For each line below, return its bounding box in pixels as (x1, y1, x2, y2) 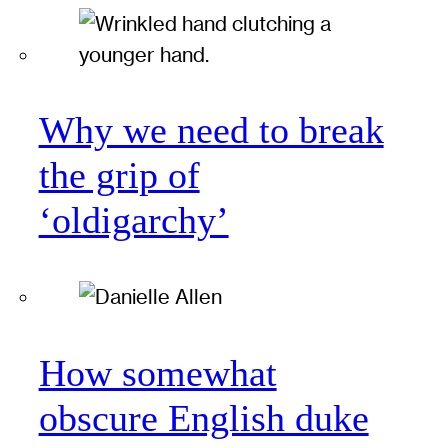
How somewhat (38, 351, 277, 394)
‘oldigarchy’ (38, 198, 229, 241)
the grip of (38, 153, 200, 196)
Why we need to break (38, 108, 384, 151)
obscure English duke (38, 396, 369, 439)
